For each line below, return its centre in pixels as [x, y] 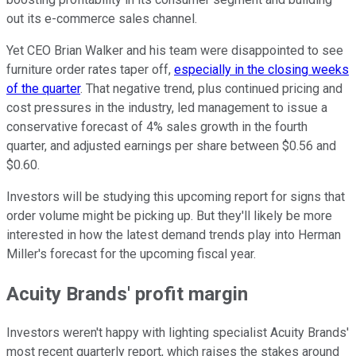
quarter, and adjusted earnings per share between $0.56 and [171, 145]
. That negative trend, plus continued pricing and [211, 88]
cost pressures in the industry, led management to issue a [167, 107]
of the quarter [43, 88]
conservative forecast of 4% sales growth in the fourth [157, 126]
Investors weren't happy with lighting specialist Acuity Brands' [178, 333]
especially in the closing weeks [261, 69]
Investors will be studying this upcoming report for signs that [176, 196]
